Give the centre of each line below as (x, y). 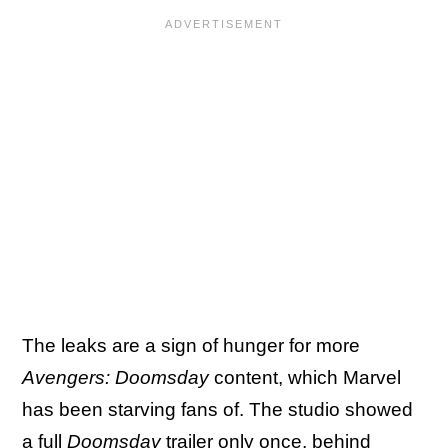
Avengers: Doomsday (115, 378)
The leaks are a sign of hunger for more (191, 346)
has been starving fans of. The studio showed (217, 410)
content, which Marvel (305, 378)
